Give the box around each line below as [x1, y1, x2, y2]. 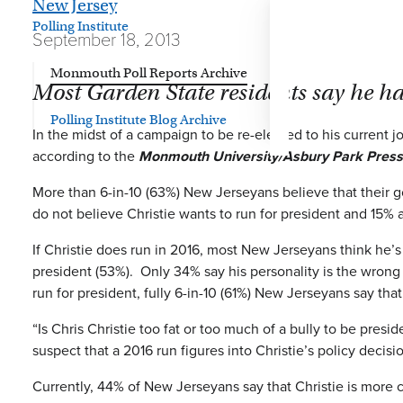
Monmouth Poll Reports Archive [50, 65, 247, 81]
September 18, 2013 [32, 26, 181, 53]
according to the [32, 146, 139, 166]
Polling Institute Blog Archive [50, 112, 227, 128]
